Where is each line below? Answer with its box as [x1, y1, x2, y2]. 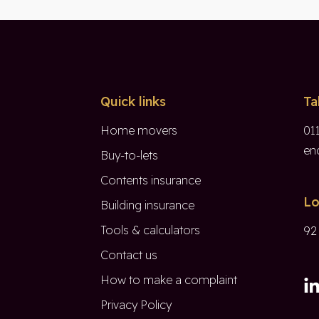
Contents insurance [100, 173, 201, 188]
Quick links [100, 93, 166, 110]
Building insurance [100, 198, 194, 213]
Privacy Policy [100, 298, 172, 313]
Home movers [100, 123, 177, 138]
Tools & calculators [100, 223, 200, 238]
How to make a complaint [100, 273, 237, 288]
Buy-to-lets [100, 148, 158, 163]
